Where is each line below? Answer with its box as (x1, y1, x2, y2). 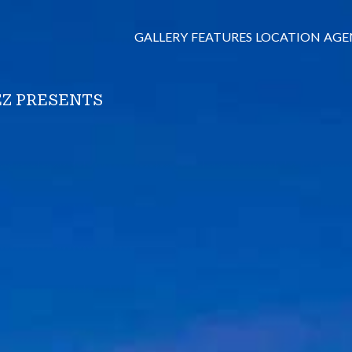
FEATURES (191, 28, 252, 44)
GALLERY (134, 28, 188, 44)
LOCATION (255, 28, 321, 44)
